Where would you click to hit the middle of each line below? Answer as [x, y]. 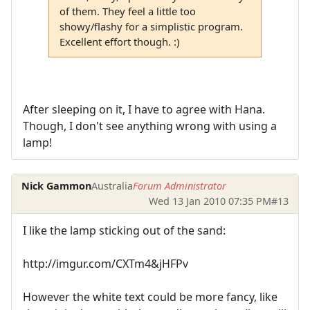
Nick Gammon [57, 185]
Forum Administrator [180, 185]
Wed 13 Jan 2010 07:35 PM [210, 201]
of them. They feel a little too [127, 11]
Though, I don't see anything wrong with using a [150, 126]
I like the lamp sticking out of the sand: [124, 231]
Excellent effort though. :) [119, 41]
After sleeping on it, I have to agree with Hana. [144, 109]
